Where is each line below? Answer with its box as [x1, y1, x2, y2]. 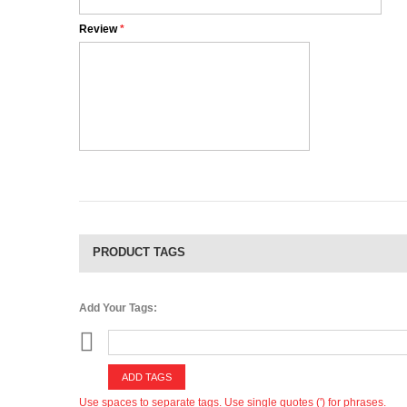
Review [79, 23, 117, 35]
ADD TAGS [122, 372, 172, 382]
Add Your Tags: [79, 302, 157, 314]
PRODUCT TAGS [93, 245, 185, 259]
